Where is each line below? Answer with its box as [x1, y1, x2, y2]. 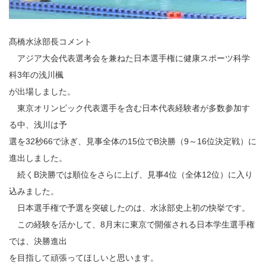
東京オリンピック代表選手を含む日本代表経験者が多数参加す [9, 103, 250, 113]
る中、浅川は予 [9, 120, 67, 129]
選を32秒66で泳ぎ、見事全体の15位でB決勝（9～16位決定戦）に [9, 137, 256, 146]
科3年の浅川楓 [9, 70, 64, 80]
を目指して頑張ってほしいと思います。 [9, 253, 159, 262]
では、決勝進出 [9, 236, 67, 246]
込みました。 [9, 186, 59, 196]
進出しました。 [9, 153, 67, 163]
